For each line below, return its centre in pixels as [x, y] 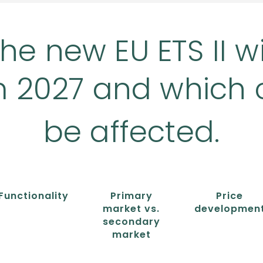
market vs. [131, 209]
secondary [131, 222]
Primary [131, 196]
